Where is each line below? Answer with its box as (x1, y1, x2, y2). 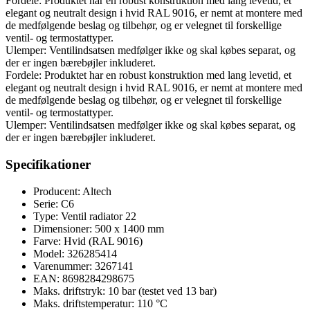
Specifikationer (6, 156, 91, 172)
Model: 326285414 (33, 247, 117, 259)
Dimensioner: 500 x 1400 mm (33, 222, 164, 235)
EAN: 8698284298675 (33, 272, 134, 284)
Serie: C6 (33, 197, 74, 210)
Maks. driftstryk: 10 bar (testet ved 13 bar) (33, 284, 217, 297)
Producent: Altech (33, 185, 111, 197)
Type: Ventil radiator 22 (33, 210, 136, 222)
